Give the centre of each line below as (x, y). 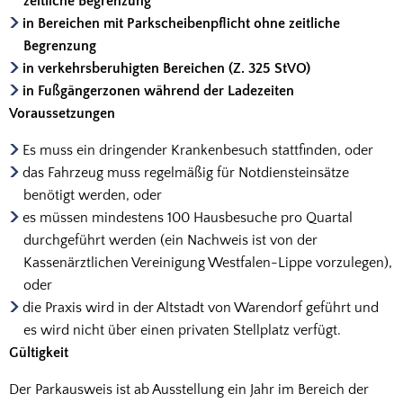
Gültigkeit (39, 353)
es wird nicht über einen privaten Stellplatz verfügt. (182, 330)
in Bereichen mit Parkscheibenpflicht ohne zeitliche (182, 23)
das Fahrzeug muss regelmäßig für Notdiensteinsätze (186, 173)
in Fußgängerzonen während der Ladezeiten (159, 91)
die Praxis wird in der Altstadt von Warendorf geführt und (201, 308)
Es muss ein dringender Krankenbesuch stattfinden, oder (198, 150)
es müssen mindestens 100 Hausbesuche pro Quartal (188, 218)
